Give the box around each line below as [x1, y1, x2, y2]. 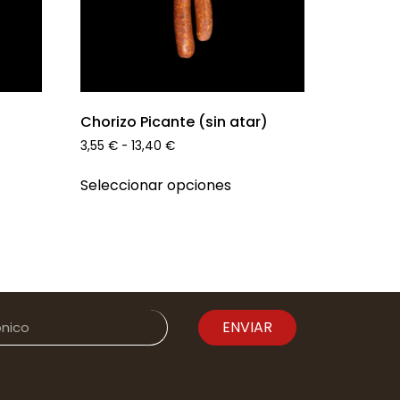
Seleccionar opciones [80, 175, 232, 196]
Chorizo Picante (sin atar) [80, 111, 269, 132]
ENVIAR [221, 317, 272, 338]
